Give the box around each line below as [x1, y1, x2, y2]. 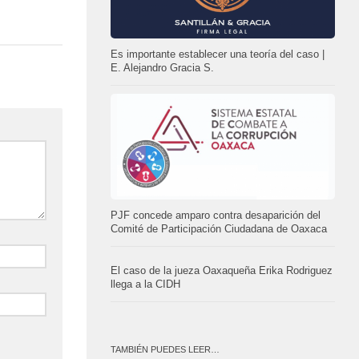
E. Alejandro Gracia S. [111, 63, 214, 75]
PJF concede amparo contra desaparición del [111, 210, 321, 222]
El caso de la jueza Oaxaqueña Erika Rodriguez [111, 265, 333, 277]
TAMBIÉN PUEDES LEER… [111, 345, 220, 355]
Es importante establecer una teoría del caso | [111, 49, 325, 61]
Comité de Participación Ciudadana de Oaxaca [111, 224, 327, 236]
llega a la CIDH [111, 279, 180, 291]
